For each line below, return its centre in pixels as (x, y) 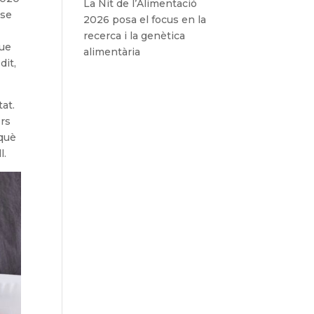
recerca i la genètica (135, 36)
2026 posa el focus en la (145, 20)
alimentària (112, 52)
